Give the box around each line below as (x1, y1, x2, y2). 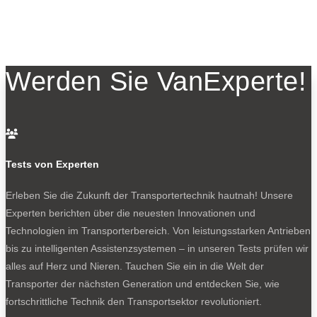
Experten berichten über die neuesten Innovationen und (6, 207, 255, 219)
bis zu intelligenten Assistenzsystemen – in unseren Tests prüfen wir (6, 242, 309, 254)
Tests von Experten (6, 158, 99, 171)
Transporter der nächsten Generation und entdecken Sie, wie (6, 277, 279, 289)
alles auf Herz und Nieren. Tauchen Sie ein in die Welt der (6, 260, 264, 272)
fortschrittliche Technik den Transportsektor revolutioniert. (6, 295, 262, 307)
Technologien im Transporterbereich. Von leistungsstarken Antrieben (6, 224, 311, 236)
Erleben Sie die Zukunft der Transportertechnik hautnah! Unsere (6, 189, 293, 201)
